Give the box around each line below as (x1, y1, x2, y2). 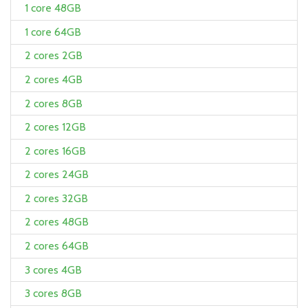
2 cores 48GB (25, 215, 89, 229)
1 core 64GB (25, 25, 81, 38)
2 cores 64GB (25, 239, 89, 253)
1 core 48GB (25, 1, 81, 15)
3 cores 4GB (25, 263, 82, 276)
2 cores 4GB (25, 72, 82, 86)
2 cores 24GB (25, 168, 89, 181)
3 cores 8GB (25, 287, 82, 300)
